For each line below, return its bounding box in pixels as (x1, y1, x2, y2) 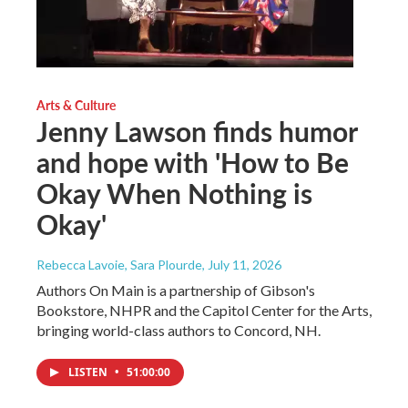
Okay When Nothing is (36, 173, 312, 212)
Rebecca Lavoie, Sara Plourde (36, 256, 202, 272)
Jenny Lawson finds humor (36, 111, 357, 150)
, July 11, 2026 (202, 256, 281, 272)
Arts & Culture (36, 95, 116, 114)
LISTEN (68, 363, 110, 380)
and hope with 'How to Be (36, 142, 349, 181)
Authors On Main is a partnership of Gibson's (36, 280, 315, 299)
